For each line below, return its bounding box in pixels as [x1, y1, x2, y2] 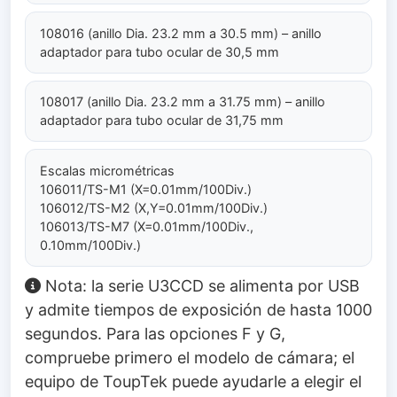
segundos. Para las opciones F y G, [25, 323, 285, 343]
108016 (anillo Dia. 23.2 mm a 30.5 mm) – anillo [40, 25, 322, 41]
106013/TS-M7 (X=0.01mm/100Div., [40, 218, 253, 234]
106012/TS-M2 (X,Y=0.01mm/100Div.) [40, 199, 268, 215]
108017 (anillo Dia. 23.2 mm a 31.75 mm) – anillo [40, 94, 325, 110]
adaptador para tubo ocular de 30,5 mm [40, 43, 279, 59]
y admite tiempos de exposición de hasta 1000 [25, 300, 372, 319]
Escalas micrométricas [40, 162, 175, 178]
